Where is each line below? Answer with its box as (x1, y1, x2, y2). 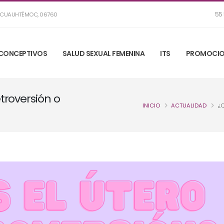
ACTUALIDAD (171, 101, 206, 109)
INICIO (142, 101, 160, 109)
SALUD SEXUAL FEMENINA (62, 48, 145, 58)
